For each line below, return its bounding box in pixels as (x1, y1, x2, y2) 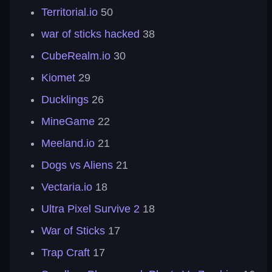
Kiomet (41, 72, 75, 84)
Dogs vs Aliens (41, 159, 113, 171)
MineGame (41, 115, 95, 127)
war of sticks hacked (41, 28, 140, 40)
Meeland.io (41, 137, 95, 149)
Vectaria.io (41, 181, 92, 193)
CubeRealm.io (41, 50, 110, 62)
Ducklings (41, 93, 89, 106)
